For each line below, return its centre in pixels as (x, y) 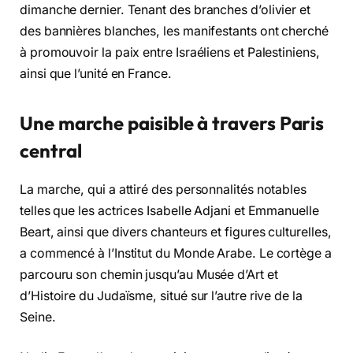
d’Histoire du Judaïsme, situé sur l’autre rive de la (161, 295)
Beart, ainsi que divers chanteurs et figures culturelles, (176, 232)
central (51, 150)
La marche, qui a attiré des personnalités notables (163, 189)
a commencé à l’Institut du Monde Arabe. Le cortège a (176, 253)
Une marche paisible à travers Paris (172, 123)
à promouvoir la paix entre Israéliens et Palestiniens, (170, 52)
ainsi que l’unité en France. (96, 73)
